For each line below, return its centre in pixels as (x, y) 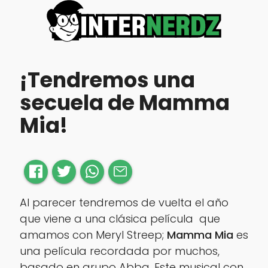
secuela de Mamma (124, 103)
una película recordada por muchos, (119, 251)
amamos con (57, 234)
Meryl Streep (129, 234)
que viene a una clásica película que (120, 218)
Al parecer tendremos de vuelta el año (124, 202)
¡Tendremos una (107, 80)
